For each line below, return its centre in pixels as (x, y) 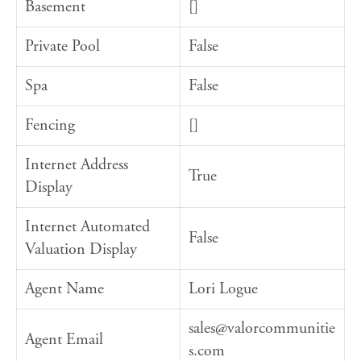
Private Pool (62, 47)
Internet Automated (87, 227)
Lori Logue (223, 289)
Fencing (50, 126)
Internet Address (77, 165)
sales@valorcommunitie (262, 329)
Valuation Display (81, 250)
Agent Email (64, 340)
